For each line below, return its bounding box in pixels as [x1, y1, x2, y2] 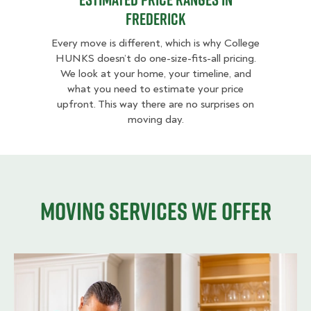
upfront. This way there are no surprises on [57, 97, 254, 112]
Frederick [126, 7, 185, 31]
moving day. [127, 112, 184, 127]
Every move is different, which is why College [51, 36, 260, 51]
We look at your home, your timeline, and [60, 67, 251, 81]
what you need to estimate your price [67, 82, 244, 96]
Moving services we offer [40, 194, 271, 229]
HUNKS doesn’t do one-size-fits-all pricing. [55, 51, 256, 66]
